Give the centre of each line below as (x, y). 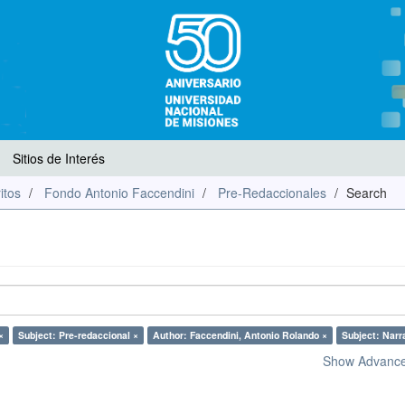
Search (367, 193)
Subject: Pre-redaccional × (78, 335)
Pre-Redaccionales (272, 193)
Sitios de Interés (59, 158)
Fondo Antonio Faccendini (119, 193)
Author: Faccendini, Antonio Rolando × (240, 335)
